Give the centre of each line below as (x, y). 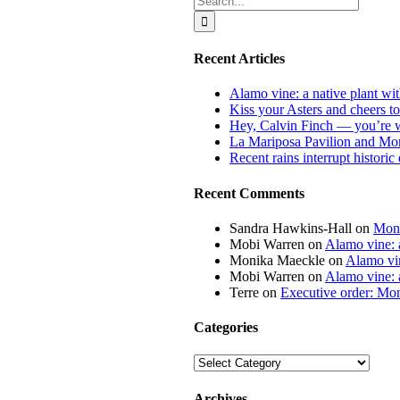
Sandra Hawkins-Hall (291, 228)
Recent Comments (249, 193)
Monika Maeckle (277, 260)
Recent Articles (239, 59)
